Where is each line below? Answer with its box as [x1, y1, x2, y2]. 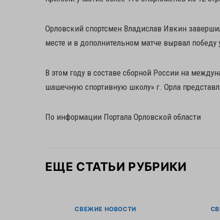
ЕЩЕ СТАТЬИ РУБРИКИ [45, 160, 187, 174]
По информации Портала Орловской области [45, 112, 201, 122]
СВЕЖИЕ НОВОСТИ [75, 205, 137, 213]
